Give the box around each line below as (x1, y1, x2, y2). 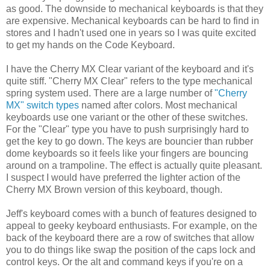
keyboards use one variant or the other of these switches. (6, 112, 248, 123)
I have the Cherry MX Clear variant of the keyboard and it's (6, 64, 254, 75)
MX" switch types (6, 100, 79, 111)
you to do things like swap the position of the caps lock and (6, 245, 256, 256)
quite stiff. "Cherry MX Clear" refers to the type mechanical (6, 76, 253, 87)
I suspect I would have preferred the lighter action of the (6, 172, 240, 183)
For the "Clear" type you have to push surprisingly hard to (6, 124, 249, 135)
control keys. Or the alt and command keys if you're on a (6, 257, 243, 268)
